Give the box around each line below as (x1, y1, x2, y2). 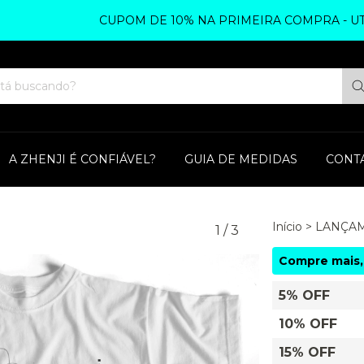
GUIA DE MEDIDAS (184, 152, 297, 167)
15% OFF (278, 344, 336, 360)
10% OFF (278, 316, 337, 331)
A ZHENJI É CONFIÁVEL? (9, 152, 156, 167)
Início (271, 219, 302, 234)
